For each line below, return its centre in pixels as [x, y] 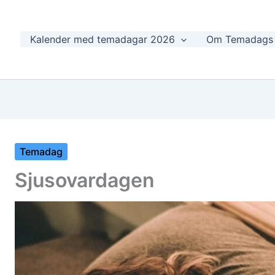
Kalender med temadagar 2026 [102, 40]
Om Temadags [240, 40]
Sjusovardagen [85, 180]
